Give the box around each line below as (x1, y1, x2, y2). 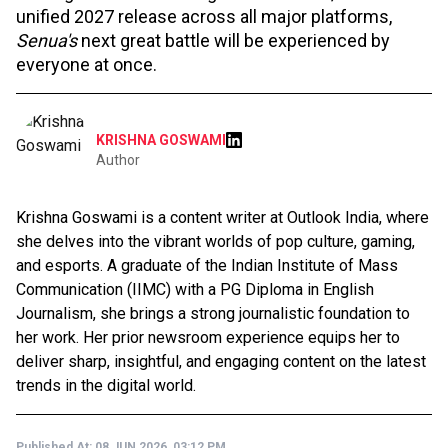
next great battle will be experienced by (81, 30, 390, 51)
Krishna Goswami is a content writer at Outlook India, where (16, 208, 429, 227)
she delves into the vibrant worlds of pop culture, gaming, (16, 232, 415, 251)
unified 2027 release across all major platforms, (16, 6, 392, 27)
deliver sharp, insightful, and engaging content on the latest (16, 352, 426, 371)
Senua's (16, 30, 81, 51)
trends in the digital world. (16, 376, 196, 395)
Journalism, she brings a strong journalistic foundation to (16, 304, 410, 323)
